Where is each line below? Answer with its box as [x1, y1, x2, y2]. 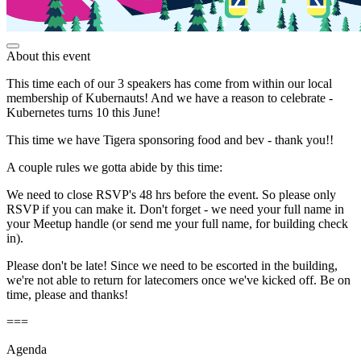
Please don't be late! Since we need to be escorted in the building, [6, 258, 338, 272]
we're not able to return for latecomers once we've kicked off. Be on [6, 272, 351, 287]
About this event [6, 48, 90, 63]
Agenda [6, 342, 47, 356]
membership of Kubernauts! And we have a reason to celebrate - [6, 90, 333, 105]
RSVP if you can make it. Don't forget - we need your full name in [6, 201, 344, 216]
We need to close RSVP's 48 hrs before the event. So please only [6, 187, 336, 201]
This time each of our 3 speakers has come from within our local [6, 76, 332, 90]
